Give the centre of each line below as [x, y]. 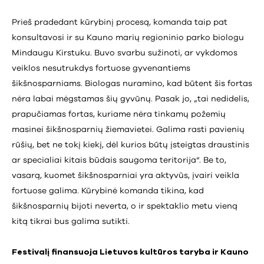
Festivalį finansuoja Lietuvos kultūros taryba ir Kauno [130, 252]
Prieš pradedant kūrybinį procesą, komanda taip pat [120, 22]
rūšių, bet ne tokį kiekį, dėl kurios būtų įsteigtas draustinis [131, 145]
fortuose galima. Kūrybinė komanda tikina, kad [108, 191]
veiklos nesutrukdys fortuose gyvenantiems [101, 68]
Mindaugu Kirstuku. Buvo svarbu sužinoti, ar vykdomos [125, 53]
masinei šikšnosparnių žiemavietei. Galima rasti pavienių [128, 129]
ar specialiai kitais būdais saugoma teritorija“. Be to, [119, 160]
